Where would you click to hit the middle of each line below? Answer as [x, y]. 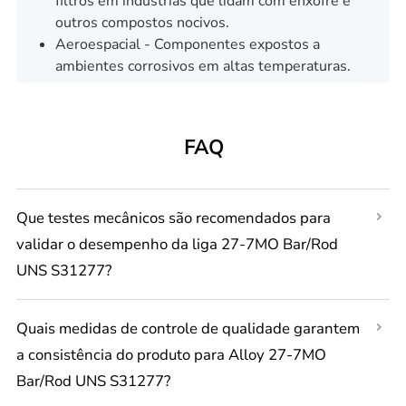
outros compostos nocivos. [142, 22]
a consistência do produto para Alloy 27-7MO [171, 354]
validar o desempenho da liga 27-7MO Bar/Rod [177, 245]
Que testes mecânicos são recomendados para [173, 218]
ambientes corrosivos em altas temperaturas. [203, 66]
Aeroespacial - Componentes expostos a [187, 44]
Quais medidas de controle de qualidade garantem [188, 328]
